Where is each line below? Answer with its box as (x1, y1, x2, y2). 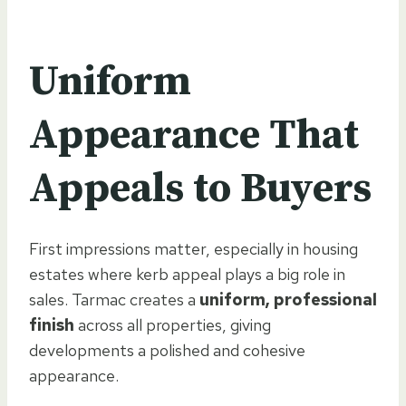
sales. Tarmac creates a (29, 288, 199, 310)
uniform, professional (199, 288, 377, 310)
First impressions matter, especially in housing (29, 237, 358, 259)
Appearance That (29, 109, 359, 161)
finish (29, 314, 74, 335)
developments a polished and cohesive (29, 339, 305, 361)
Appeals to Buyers (29, 162, 372, 215)
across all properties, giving (74, 314, 271, 335)
